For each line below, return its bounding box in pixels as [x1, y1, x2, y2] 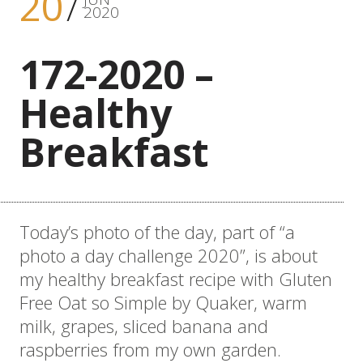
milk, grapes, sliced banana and [19, 314, 268, 338]
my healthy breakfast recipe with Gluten [19, 267, 332, 291]
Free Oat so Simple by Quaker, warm [19, 290, 307, 314]
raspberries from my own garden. [19, 337, 281, 361]
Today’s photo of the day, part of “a [19, 220, 295, 244]
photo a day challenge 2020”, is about [19, 243, 318, 267]
